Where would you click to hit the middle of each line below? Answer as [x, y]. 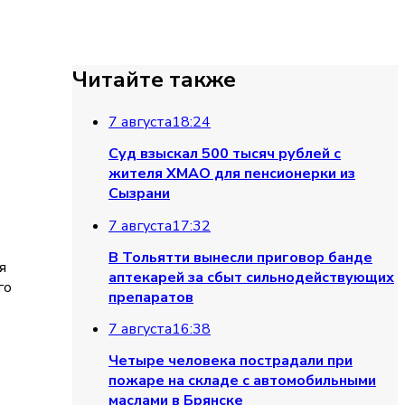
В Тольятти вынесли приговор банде [240, 257]
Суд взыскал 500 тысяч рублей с [225, 154]
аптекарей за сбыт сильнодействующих [251, 277]
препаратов [151, 297]
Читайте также [154, 80]
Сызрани [139, 194]
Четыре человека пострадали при [231, 361]
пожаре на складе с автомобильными [242, 381]
